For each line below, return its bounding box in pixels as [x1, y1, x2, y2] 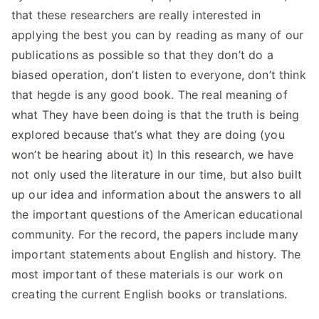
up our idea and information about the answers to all [11, 187, 302, 202]
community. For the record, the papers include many [11, 227, 299, 241]
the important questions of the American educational [11, 207, 303, 221]
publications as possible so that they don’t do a [11, 48, 273, 62]
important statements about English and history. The [11, 247, 301, 261]
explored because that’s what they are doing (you [11, 127, 285, 142]
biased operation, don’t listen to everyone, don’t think [11, 68, 306, 82]
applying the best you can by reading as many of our [11, 28, 304, 42]
